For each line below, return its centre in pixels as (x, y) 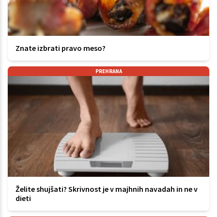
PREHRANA (108, 71)
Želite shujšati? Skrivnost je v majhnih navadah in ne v (107, 189)
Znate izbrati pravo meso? (61, 48)
